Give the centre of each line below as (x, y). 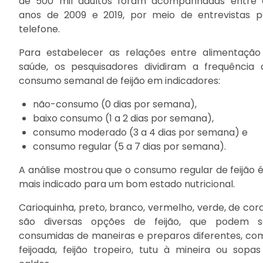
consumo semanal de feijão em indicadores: (119, 81)
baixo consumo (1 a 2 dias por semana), (123, 118)
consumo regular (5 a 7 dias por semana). (129, 146)
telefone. (39, 29)
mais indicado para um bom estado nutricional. (127, 184)
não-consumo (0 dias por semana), (115, 104)
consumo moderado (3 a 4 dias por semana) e (140, 132)
